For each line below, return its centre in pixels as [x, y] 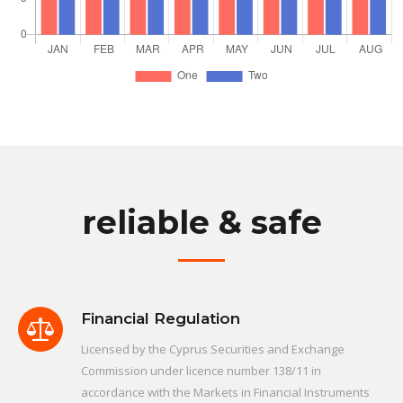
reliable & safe [201, 222]
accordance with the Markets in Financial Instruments [225, 392]
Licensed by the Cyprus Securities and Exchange [213, 349]
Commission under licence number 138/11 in [201, 370]
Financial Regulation [161, 318]
